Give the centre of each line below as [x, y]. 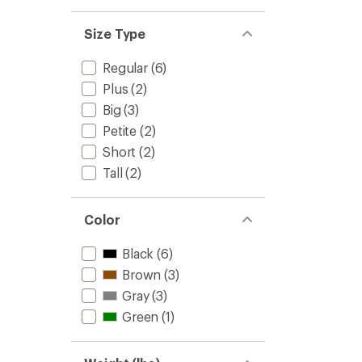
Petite [120, 130]
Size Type [115, 34]
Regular [125, 67]
